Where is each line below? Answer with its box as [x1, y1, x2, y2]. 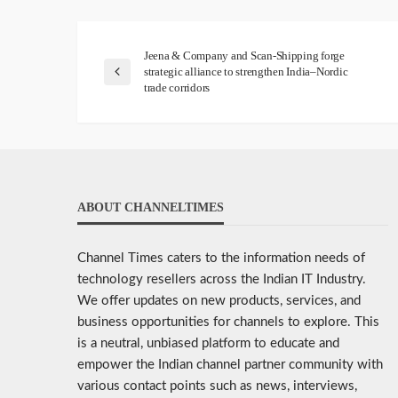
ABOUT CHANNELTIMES [77, 201, 224, 215]
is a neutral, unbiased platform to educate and [77, 337, 339, 351]
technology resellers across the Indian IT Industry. [77, 273, 366, 287]
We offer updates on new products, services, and [77, 294, 361, 308]
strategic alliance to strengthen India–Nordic [144, 65, 348, 79]
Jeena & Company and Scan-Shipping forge [144, 49, 345, 63]
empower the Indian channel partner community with [77, 358, 383, 372]
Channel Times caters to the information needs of [77, 251, 365, 266]
